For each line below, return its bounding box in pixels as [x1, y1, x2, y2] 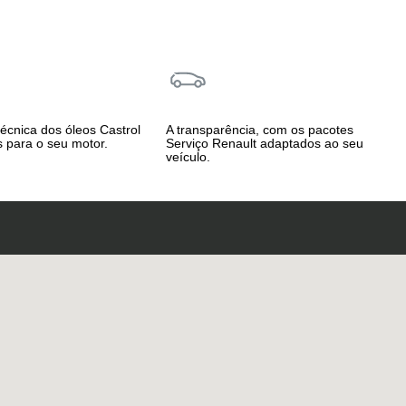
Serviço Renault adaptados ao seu [166, 136, 364, 151]
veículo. [166, 150, 211, 165]
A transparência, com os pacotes [166, 122, 354, 138]
